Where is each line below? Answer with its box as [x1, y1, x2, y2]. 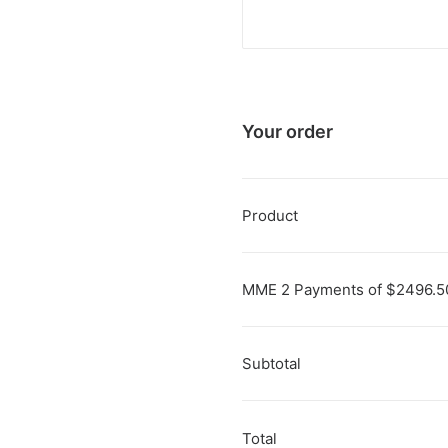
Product [242, 206, 298, 225]
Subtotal [242, 354, 301, 373]
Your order [242, 121, 333, 142]
